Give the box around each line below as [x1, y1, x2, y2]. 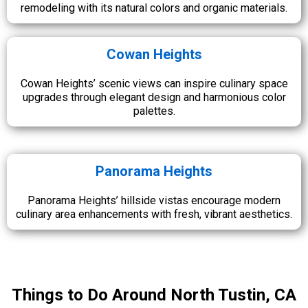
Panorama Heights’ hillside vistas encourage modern [27, 193, 280, 207]
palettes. [133, 104, 175, 118]
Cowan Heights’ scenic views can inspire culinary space [20, 76, 288, 90]
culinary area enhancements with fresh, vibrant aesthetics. [16, 207, 292, 221]
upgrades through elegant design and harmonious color [22, 90, 286, 104]
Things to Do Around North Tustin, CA [12, 285, 296, 305]
